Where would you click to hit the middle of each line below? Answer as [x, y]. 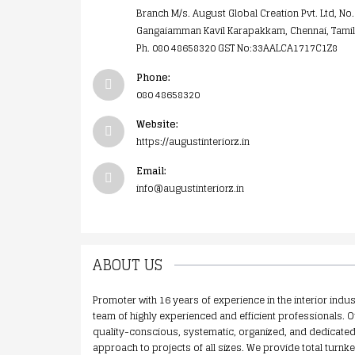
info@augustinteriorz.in [190, 188]
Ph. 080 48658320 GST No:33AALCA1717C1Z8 [237, 48]
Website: [157, 124]
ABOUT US [128, 265]
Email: [151, 171]
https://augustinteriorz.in [193, 141]
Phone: [153, 77]
